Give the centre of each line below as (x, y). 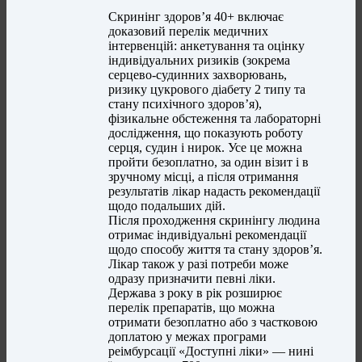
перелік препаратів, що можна (192, 308)
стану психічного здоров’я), (185, 104)
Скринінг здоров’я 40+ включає (196, 17)
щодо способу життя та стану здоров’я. (216, 250)
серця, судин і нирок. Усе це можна (206, 148)
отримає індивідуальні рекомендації (208, 235)
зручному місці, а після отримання (204, 177)
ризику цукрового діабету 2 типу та (207, 90)
